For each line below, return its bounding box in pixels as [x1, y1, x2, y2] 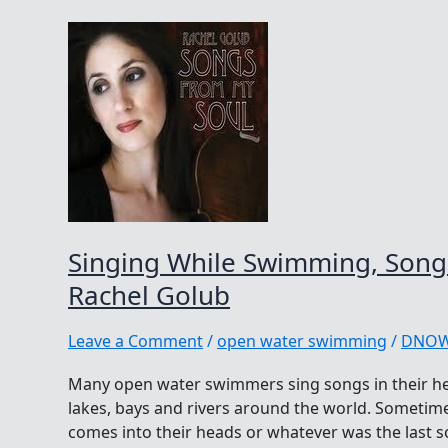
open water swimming [217, 329, 387, 352]
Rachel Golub [68, 276, 230, 313]
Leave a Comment [68, 329, 203, 352]
